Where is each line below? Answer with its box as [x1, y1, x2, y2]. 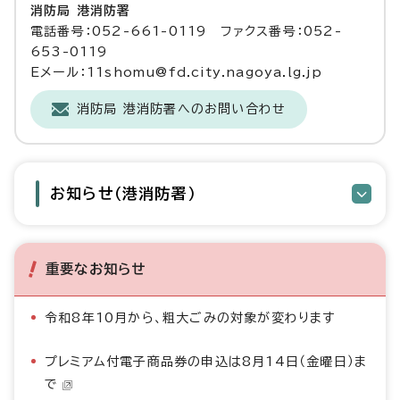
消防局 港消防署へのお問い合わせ [77, 102, 287, 115]
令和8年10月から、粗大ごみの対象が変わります [45, 311, 336, 324]
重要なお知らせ [46, 261, 146, 276]
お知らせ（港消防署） [50, 185, 196, 201]
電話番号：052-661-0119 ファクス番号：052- [30, 24, 342, 37]
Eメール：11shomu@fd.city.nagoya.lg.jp [30, 65, 323, 79]
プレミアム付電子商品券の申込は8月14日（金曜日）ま [45, 354, 368, 368]
